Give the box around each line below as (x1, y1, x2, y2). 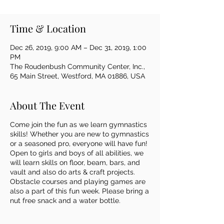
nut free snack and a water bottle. (10, 196, 122, 204)
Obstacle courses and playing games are (10, 177, 145, 185)
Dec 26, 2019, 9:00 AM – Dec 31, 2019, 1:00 (10, 43, 146, 51)
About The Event (10, 98, 84, 112)
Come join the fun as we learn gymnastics (10, 120, 147, 128)
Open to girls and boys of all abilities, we (10, 149, 143, 157)
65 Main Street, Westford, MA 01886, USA (10, 72, 145, 80)
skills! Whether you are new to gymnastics (10, 130, 149, 138)
